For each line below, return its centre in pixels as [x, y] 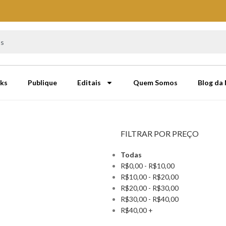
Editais [89, 83]
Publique [43, 83]
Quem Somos [156, 83]
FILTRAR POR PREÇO [160, 134]
